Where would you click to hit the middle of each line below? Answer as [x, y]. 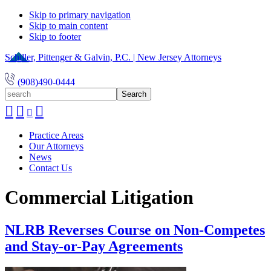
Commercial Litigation [99, 198]
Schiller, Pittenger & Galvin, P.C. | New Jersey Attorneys [113, 57]
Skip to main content [68, 26]
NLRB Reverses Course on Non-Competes [135, 230]
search [16, 92]
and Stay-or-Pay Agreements [94, 246]
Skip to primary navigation [80, 15]
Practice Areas [56, 135]
